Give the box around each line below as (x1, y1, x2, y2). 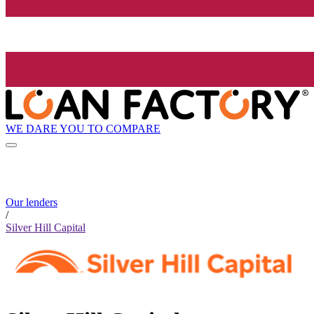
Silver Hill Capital (6, 221, 86, 234)
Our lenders (6, 196, 57, 209)
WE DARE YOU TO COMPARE (6, 122, 161, 135)
